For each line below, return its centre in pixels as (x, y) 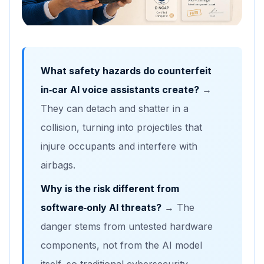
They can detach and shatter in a (115, 109)
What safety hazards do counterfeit (126, 71)
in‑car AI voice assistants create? (120, 90)
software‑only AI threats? (101, 208)
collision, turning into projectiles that (121, 128)
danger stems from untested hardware (127, 227)
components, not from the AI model (121, 245)
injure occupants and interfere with (119, 146)
